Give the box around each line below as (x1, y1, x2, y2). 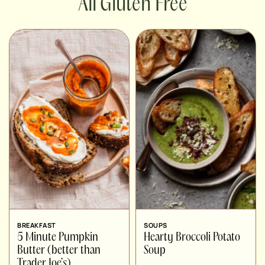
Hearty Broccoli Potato (144, 232, 240, 243)
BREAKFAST (17, 220, 56, 230)
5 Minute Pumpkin (17, 232, 98, 243)
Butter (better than (17, 245, 101, 256)
